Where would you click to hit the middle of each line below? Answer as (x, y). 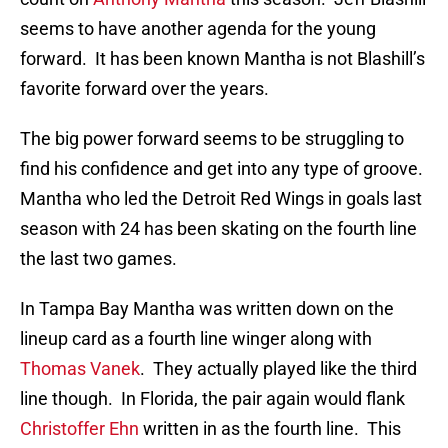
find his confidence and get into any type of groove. (223, 169)
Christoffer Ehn (79, 429)
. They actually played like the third (278, 369)
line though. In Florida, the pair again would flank (212, 399)
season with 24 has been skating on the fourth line (218, 229)
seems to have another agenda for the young (198, 29)
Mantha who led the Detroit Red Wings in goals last (221, 199)
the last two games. (98, 259)
